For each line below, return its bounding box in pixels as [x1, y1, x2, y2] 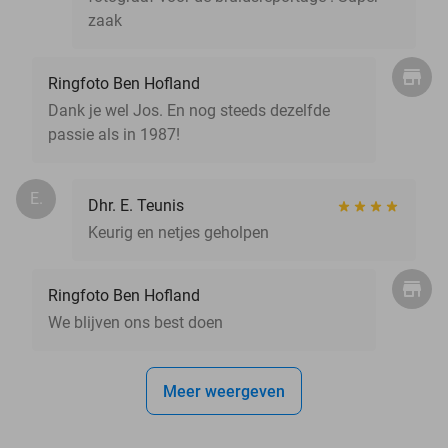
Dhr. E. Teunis [88, 195, 184, 215]
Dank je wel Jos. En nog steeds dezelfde [48, 100, 330, 120]
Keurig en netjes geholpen [88, 222, 269, 242]
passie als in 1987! [48, 124, 180, 144]
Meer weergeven [163, 381, 285, 401]
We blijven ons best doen [48, 312, 223, 332]
